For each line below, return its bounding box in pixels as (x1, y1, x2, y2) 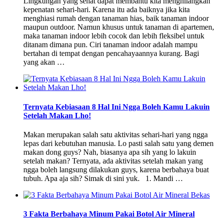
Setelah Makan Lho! (23, 111, 91, 120)
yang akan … (23, 58, 65, 67)
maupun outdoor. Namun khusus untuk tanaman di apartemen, (23, 23, 214, 32)
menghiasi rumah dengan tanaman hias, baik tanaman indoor (23, 14, 209, 23)
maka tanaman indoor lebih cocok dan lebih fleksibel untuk (23, 32, 204, 40)
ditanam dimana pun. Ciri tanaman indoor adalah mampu (23, 40, 198, 49)
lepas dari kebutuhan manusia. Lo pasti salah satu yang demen (23, 139, 214, 147)
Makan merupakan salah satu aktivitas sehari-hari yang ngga (23, 130, 208, 139)
